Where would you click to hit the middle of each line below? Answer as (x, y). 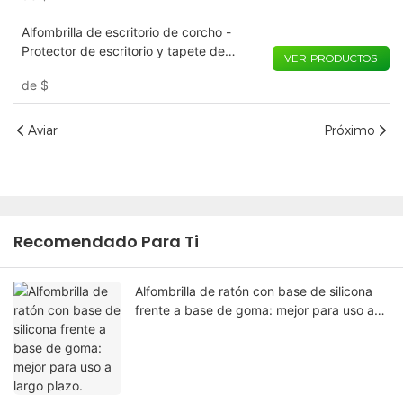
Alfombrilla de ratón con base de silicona (254, 291)
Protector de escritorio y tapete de (123, 51)
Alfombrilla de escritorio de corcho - (126, 32)
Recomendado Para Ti (106, 242)
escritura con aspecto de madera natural (141, 70)
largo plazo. (170, 329)
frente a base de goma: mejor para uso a (255, 310)
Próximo (349, 130)
